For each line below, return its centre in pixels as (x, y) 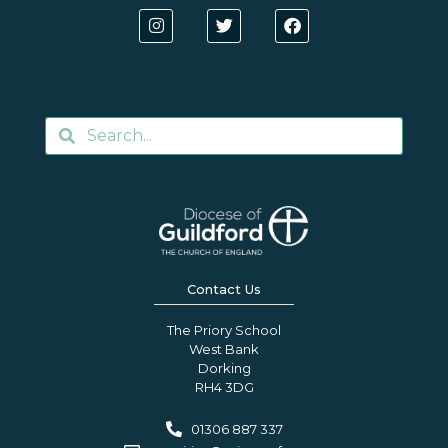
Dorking (224, 367)
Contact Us (224, 288)
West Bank (224, 348)
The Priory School (224, 329)
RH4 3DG (224, 386)
